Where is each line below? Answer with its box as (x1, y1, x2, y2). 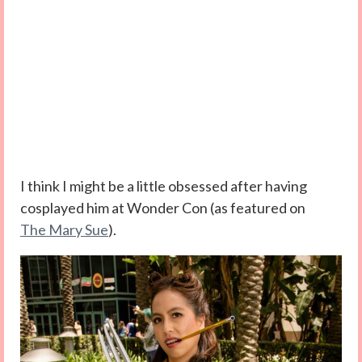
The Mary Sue (20, 221, 108, 239)
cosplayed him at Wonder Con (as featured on (20, 199, 305, 217)
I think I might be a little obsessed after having (20, 177, 307, 196)
